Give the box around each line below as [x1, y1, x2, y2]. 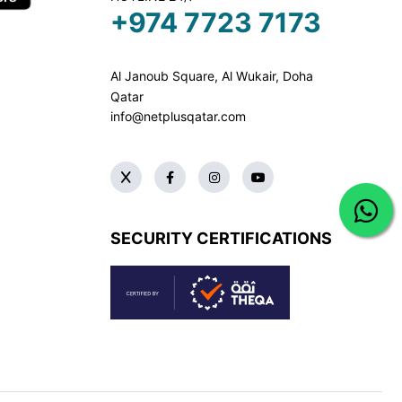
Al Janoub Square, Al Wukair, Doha [110, 68, 314, 83]
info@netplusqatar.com [110, 109, 247, 124]
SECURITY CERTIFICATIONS [110, 229, 333, 248]
